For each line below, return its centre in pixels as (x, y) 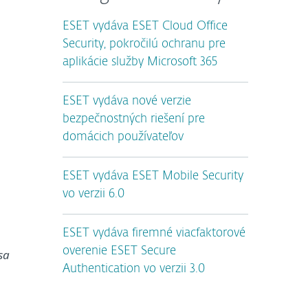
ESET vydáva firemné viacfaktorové (154, 233)
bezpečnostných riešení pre (134, 119)
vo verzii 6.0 (93, 194)
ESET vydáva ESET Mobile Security (153, 176)
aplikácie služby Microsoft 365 (140, 62)
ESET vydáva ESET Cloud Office (145, 26)
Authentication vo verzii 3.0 (134, 269)
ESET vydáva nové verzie (127, 101)
